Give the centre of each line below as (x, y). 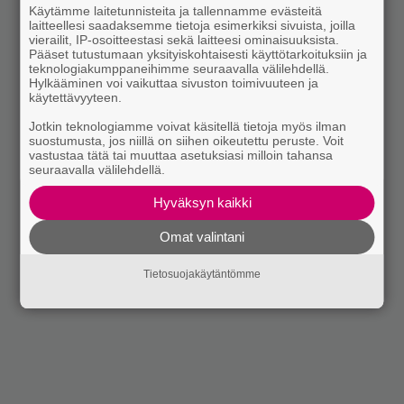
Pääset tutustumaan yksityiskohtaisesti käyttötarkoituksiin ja (198, 54)
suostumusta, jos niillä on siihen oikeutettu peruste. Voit (187, 141)
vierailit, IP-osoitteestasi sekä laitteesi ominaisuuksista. (184, 40)
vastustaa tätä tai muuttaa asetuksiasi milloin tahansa (181, 155)
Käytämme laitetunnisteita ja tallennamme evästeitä (176, 11)
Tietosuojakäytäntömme (202, 275)
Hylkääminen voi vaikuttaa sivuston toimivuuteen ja (174, 83)
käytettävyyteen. (76, 97)
